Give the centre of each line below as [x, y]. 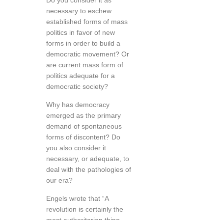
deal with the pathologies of [89, 169]
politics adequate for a [81, 76]
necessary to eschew [79, 11]
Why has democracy [78, 105]
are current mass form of [85, 65]
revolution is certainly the [85, 209]
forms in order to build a [83, 43]
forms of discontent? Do [83, 137]
